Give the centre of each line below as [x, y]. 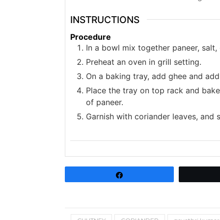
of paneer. [105, 102]
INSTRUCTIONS [105, 19]
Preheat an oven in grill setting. [144, 62]
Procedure [91, 37]
